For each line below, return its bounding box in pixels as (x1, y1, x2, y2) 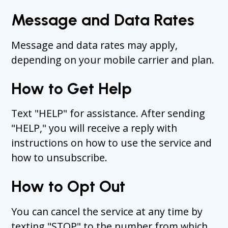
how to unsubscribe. (11, 151, 108, 165)
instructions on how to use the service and (11, 136, 212, 150)
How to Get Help (11, 78, 132, 98)
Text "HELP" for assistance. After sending (11, 106, 206, 121)
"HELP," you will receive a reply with (11, 121, 178, 135)
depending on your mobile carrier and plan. (11, 52, 215, 67)
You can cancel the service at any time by (11, 204, 203, 218)
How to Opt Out (11, 176, 126, 196)
